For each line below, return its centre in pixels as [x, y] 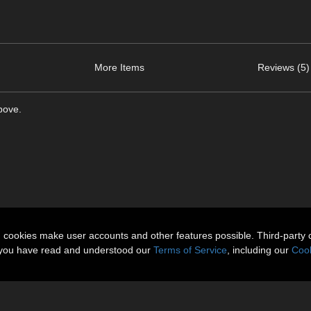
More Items [119, 67]
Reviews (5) [283, 67]
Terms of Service [190, 250]
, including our [259, 250]
